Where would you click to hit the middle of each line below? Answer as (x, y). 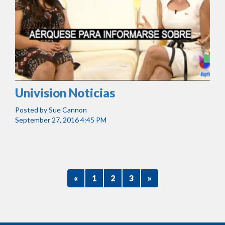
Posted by (32, 110)
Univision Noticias (65, 93)
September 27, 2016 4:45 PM (61, 120)
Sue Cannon (68, 110)
